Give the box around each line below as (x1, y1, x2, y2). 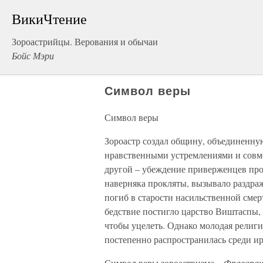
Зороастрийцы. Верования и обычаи (12, 35, 158, 48)
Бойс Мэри (12, 49, 54, 62)
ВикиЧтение (12, 9, 87, 28)
